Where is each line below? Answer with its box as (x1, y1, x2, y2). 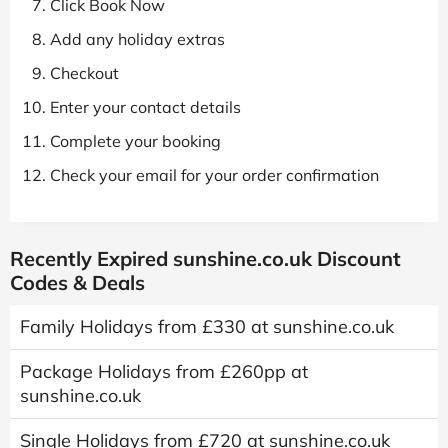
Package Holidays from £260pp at (20, 359, 308, 383)
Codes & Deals (10, 269, 145, 295)
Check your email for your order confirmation (50, 164, 379, 185)
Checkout (50, 62, 119, 83)
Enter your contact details (50, 96, 241, 117)
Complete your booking (50, 130, 221, 151)
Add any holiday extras (50, 28, 225, 49)
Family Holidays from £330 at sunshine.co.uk (20, 314, 394, 338)
